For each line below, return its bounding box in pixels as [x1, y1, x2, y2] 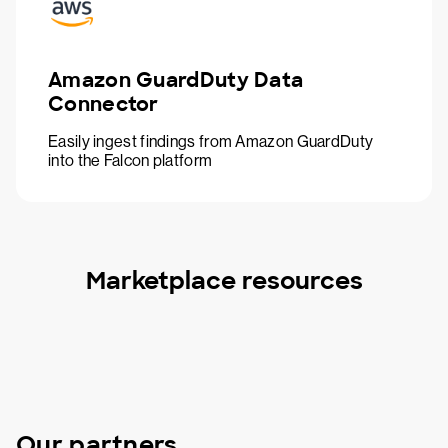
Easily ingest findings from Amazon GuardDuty [48, 132, 374, 152]
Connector [48, 91, 159, 118]
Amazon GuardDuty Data [48, 67, 304, 94]
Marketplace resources [85, 265, 363, 297]
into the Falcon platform [48, 151, 213, 171]
